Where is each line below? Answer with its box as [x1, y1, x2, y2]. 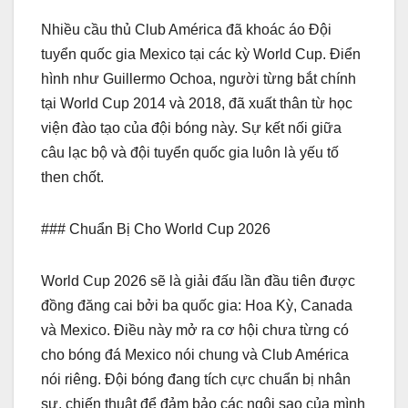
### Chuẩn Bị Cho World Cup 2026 [41, 220, 270, 237]
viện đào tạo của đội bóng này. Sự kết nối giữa [41, 119, 342, 136]
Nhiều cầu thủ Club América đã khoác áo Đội [41, 21, 331, 37]
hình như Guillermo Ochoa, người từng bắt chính [41, 70, 356, 87]
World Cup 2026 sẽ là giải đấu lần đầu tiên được [41, 272, 355, 289]
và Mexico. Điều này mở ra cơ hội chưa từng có [41, 321, 349, 338]
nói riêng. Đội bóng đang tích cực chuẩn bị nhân [41, 371, 351, 387]
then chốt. [41, 168, 104, 185]
